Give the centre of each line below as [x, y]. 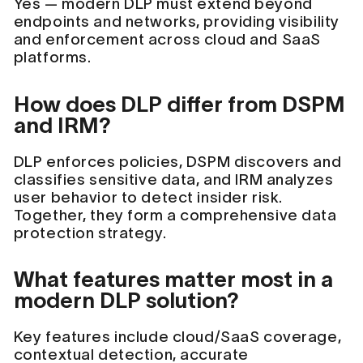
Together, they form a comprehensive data [175, 215]
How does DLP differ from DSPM [179, 104]
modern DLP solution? [126, 301]
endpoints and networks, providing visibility [176, 21]
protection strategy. [90, 233]
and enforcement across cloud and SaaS [167, 39]
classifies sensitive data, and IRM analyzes [173, 179]
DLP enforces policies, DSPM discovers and [177, 161]
